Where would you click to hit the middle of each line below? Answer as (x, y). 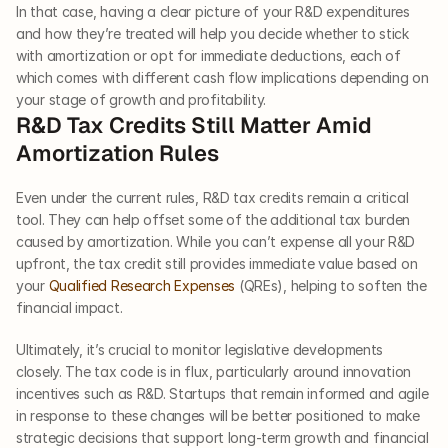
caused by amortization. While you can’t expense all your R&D (216, 242)
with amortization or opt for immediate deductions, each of (208, 56)
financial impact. (69, 308)
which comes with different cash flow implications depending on (222, 78)
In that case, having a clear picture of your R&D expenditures (213, 12)
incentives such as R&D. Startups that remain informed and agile (222, 394)
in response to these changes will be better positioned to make (218, 416)
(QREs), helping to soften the (331, 286)
